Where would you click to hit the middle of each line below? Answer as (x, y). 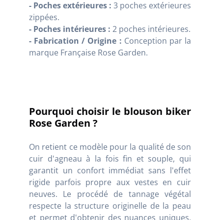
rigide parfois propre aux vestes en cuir (110, 182)
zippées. (44, 17)
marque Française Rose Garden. (88, 52)
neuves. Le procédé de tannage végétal (110, 194)
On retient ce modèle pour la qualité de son (110, 147)
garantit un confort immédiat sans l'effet (110, 170)
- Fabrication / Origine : (75, 41)
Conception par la (156, 41)
